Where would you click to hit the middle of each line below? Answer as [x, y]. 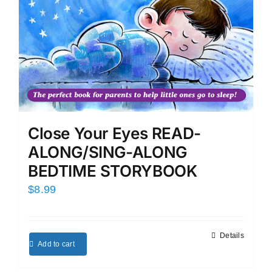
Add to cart [56, 244]
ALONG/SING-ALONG [107, 152]
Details [232, 235]
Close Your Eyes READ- [114, 133]
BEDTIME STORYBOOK [113, 171]
